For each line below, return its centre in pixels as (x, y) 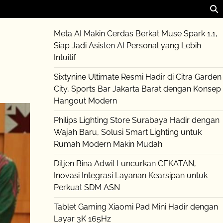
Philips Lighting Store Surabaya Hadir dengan (136, 120)
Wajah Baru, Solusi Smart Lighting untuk (127, 132)
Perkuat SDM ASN (87, 187)
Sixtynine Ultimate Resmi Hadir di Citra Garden (137, 77)
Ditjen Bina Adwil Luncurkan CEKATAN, (125, 164)
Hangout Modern (85, 101)
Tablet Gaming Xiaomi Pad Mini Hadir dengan (136, 207)
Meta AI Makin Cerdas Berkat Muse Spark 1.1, (135, 34)
